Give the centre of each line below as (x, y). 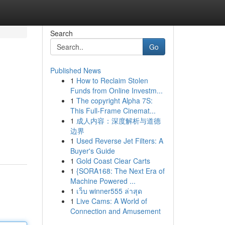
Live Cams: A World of (111, 201)
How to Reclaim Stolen (112, 80)
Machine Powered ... (103, 181)
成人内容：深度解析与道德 (118, 121)
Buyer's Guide (92, 151)
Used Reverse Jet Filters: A (120, 141)
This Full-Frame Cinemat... (113, 110)
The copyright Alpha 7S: (114, 100)
